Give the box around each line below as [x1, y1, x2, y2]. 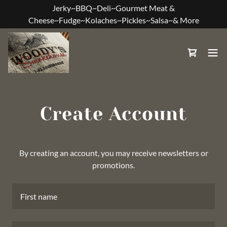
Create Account [40, 103, 187, 125]
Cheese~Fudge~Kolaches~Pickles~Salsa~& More [28, 15, 199, 25]
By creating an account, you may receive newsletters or [19, 148, 208, 158]
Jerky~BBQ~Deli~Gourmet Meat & [52, 3, 175, 13]
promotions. [92, 160, 135, 170]
